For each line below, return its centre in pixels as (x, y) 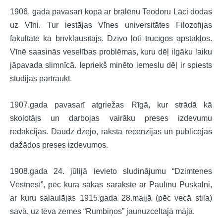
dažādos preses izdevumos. (59, 145)
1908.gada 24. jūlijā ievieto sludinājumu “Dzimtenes (111, 171)
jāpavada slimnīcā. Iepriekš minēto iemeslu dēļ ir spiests (111, 65)
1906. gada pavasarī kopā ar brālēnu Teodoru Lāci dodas (111, 12)
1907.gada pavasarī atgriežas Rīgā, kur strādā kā (111, 105)
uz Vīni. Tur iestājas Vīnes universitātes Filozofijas (111, 25)
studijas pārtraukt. (41, 79)
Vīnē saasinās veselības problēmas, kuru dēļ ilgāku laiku (111, 52)
